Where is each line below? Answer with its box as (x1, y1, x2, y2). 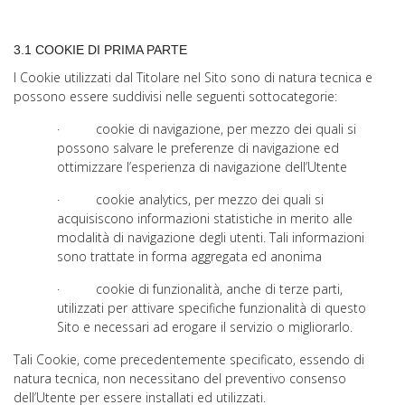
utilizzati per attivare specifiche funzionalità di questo (57, 299, 366, 316)
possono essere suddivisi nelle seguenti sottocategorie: (14, 88, 337, 105)
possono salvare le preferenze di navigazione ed (57, 139, 339, 156)
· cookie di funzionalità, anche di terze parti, (57, 280, 343, 297)
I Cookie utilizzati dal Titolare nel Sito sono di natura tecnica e (14, 69, 372, 86)
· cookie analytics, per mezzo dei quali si (57, 191, 324, 208)
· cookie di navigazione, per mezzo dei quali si (57, 120, 356, 137)
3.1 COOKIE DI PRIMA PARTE (14, 42, 187, 57)
